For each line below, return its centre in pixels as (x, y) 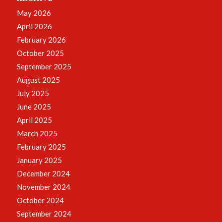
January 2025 (39, 160)
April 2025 (34, 120)
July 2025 (33, 93)
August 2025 (38, 80)
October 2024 (40, 200)
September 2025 (44, 66)
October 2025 (40, 53)
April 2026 (34, 26)
